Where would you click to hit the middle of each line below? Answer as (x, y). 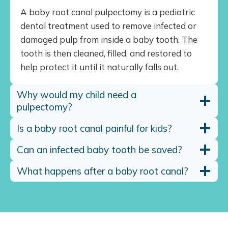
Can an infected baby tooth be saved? (99, 149)
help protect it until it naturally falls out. (99, 67)
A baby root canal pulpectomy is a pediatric (108, 12)
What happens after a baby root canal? (103, 171)
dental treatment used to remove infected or (108, 25)
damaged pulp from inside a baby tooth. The (109, 39)
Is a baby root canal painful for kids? (94, 128)
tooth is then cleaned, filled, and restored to (106, 53)
